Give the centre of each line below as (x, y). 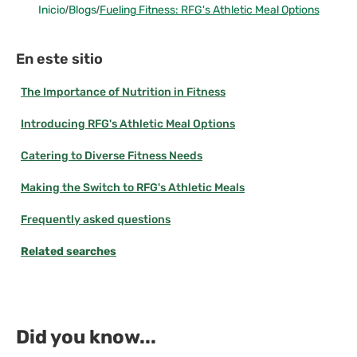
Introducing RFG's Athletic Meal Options (128, 124)
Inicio (51, 10)
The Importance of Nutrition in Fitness (123, 92)
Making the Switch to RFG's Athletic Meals (133, 187)
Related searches (69, 251)
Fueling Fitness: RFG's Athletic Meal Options (209, 10)
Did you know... (86, 337)
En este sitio (59, 59)
